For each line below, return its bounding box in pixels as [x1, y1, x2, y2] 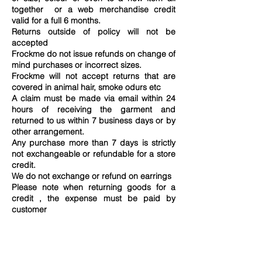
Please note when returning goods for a [12, 181, 175, 192]
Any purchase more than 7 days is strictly [12, 137, 175, 148]
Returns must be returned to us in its [12, 237, 175, 248]
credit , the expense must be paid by [12, 192, 175, 204]
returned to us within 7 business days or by [12, 115, 175, 126]
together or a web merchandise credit [12, 4, 175, 15]
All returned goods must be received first [12, 215, 175, 226]
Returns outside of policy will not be [12, 26, 175, 37]
